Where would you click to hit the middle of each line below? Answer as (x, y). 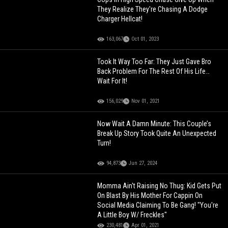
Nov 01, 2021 (146, 101)
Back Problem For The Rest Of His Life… (154, 71)
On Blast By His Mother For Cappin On (150, 195)
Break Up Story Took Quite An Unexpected (157, 133)
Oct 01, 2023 (145, 39)
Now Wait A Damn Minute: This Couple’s (154, 123)
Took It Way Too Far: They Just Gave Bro (154, 61)
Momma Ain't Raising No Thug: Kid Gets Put (160, 186)
